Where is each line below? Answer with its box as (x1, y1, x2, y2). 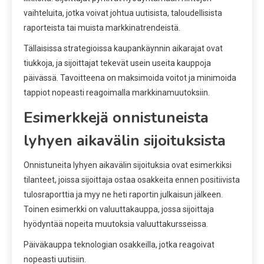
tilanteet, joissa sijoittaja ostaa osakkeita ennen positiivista (24, 174, 240, 184)
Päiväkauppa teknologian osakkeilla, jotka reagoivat (24, 239, 214, 249)
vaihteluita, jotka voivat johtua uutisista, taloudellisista (24, 8, 222, 18)
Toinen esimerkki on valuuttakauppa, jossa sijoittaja (24, 204, 214, 214)
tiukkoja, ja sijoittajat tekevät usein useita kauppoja (24, 58, 211, 68)
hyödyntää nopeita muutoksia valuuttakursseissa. (24, 219, 208, 229)
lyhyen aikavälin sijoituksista (24, 130, 226, 151)
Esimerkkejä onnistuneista (24, 107, 209, 128)
